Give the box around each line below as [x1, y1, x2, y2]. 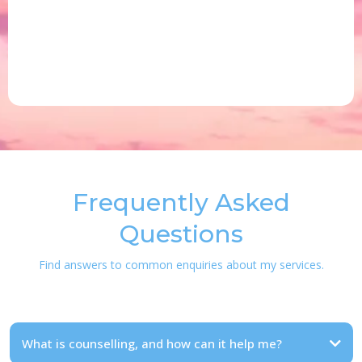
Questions [119, 219, 243, 249]
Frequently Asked [72, 187, 290, 217]
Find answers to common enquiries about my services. [38, 257, 324, 272]
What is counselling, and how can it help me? [21, 335, 282, 351]
